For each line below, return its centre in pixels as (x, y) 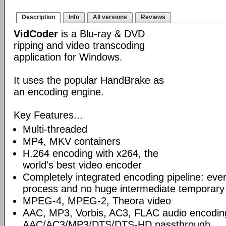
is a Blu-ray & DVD (101, 34)
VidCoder (36, 34)
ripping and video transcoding (79, 45)
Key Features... (48, 115)
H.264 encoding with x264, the (91, 153)
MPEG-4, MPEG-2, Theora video (97, 201)
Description (38, 17)
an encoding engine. (59, 92)
